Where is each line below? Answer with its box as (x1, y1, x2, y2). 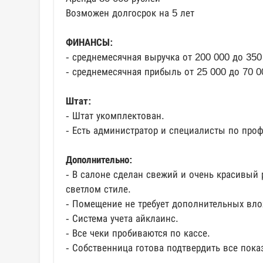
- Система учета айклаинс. (66, 213, 178, 224)
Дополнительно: (66, 154, 133, 166)
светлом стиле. (66, 184, 131, 195)
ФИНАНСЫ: (66, 37, 113, 48)
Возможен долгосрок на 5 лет (66, 8, 194, 19)
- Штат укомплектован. (66, 110, 164, 122)
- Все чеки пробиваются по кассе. (66, 228, 210, 239)
